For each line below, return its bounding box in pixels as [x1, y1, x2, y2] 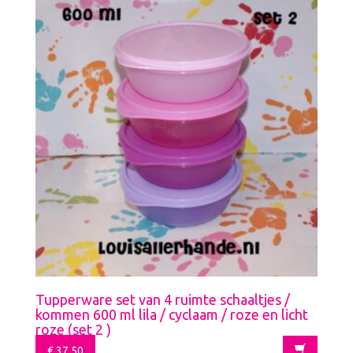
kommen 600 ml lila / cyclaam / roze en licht [35, 306, 308, 322]
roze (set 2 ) [35, 321, 111, 337]
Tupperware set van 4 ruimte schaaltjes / [35, 291, 290, 307]
